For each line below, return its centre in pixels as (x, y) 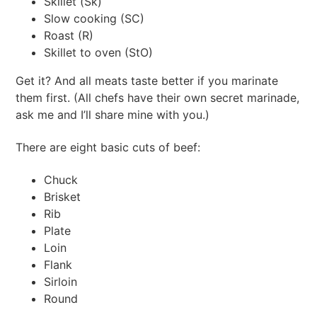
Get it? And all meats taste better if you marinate (147, 81)
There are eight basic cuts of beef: (108, 147)
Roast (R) (69, 36)
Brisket (63, 196)
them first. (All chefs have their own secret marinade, (158, 98)
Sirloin (61, 281)
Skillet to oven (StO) (99, 53)
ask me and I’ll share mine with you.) (113, 115)
